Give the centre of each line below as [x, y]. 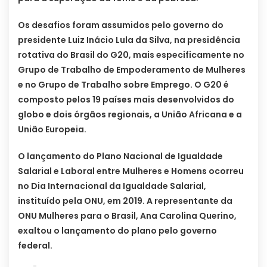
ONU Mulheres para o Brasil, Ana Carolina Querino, [127, 216]
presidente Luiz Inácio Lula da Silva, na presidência [129, 40]
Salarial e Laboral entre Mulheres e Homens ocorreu [131, 171]
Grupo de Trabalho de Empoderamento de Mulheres [132, 70]
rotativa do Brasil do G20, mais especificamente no [131, 55]
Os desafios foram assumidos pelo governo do [121, 25]
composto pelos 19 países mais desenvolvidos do [126, 100]
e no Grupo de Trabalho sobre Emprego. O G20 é [123, 85]
